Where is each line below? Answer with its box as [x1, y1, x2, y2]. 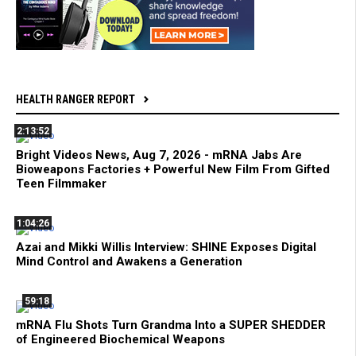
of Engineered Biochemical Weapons [16, 331, 225, 346]
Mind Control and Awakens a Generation [16, 253, 242, 269]
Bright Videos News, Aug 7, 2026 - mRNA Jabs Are [16, 147, 302, 162]
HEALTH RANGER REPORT [16, 92, 135, 106]
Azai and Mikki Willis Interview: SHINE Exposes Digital [16, 239, 316, 254]
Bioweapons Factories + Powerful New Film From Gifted [16, 161, 330, 176]
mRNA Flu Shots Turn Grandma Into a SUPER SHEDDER [16, 317, 326, 332]
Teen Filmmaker [16, 176, 106, 191]
